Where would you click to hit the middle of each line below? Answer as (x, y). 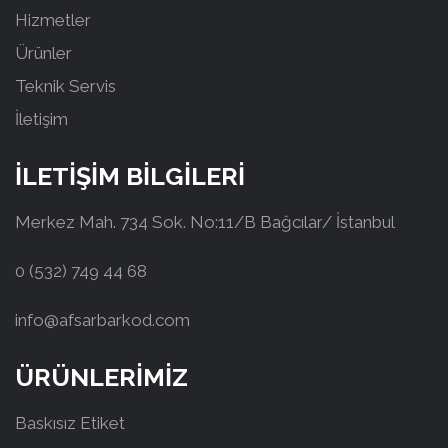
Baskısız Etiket (70, 422)
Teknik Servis (65, 85)
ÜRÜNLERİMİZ (101, 376)
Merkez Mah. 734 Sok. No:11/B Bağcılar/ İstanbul (205, 221)
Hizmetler (53, 19)
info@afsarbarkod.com (102, 319)
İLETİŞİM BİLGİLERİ (130, 175)
